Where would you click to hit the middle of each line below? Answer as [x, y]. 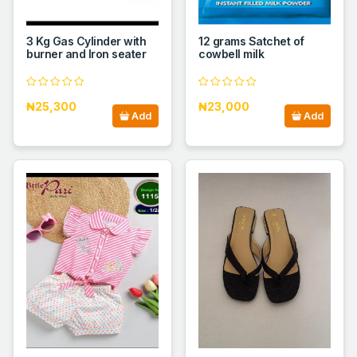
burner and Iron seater [86, 54]
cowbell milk [231, 54]
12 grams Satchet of [251, 41]
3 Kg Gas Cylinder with [86, 41]
